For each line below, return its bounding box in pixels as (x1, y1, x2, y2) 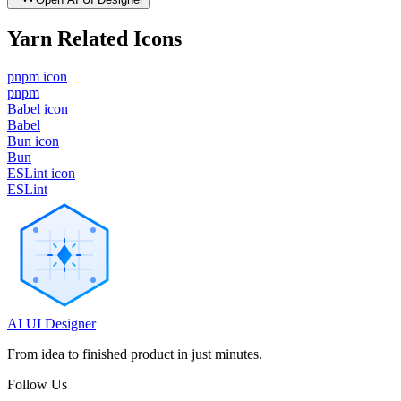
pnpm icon (7, 68, 67, 84)
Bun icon (7, 132, 59, 149)
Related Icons (57, 26, 182, 50)
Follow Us (7, 376, 67, 392)
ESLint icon (7, 165, 75, 181)
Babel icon (7, 100, 68, 116)
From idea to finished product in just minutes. (7, 346, 262, 362)
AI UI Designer (7, 315, 96, 331)
